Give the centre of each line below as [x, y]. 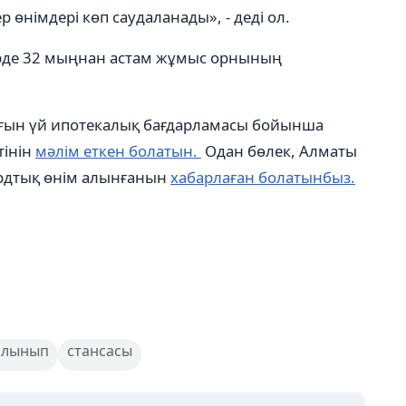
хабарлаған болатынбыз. [263, 177]
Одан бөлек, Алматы [279, 151]
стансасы [100, 351]
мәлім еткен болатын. [118, 151]
